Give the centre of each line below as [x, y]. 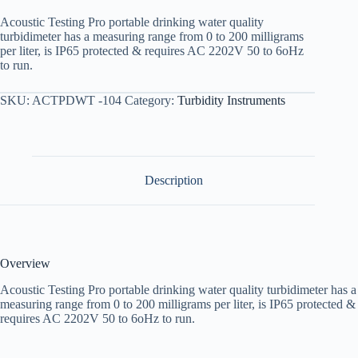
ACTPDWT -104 [77, 101]
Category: [151, 101]
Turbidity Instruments [231, 101]
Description [173, 180]
